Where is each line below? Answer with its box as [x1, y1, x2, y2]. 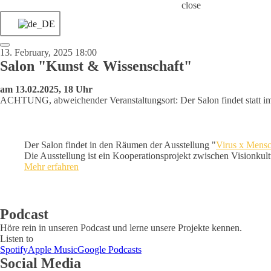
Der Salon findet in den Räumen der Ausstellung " [24, 140, 216, 150]
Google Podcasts [77, 244, 142, 255]
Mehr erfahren [24, 162, 79, 172]
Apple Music [28, 244, 77, 255]
